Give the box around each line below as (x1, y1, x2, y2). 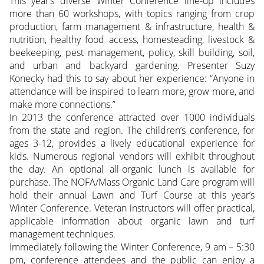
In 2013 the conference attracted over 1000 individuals (9, 111, 255, 124)
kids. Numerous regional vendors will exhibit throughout (9, 150, 255, 163)
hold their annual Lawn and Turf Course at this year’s (9, 189, 255, 202)
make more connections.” (9, 98, 115, 111)
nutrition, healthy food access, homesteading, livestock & (9, 33, 255, 47)
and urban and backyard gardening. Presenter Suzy (9, 59, 255, 72)
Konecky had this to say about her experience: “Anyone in (9, 72, 255, 85)
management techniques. (9, 227, 115, 241)
